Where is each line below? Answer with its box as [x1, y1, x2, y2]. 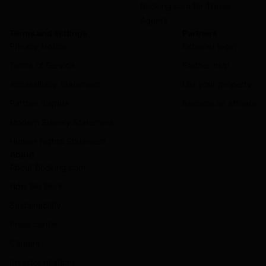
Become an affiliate [182, 98, 256, 108]
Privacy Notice [9, 41, 66, 51]
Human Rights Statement [9, 136, 106, 146]
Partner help [182, 60, 230, 70]
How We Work [9, 181, 63, 191]
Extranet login [182, 41, 236, 51]
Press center [9, 219, 58, 229]
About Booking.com [9, 162, 85, 172]
